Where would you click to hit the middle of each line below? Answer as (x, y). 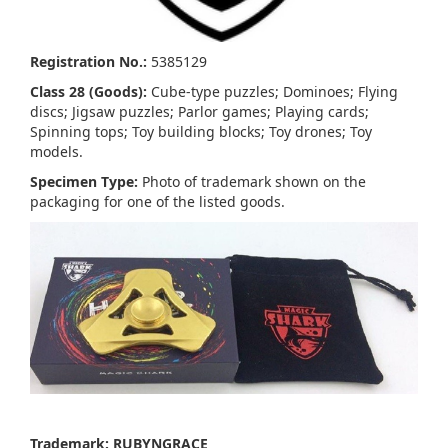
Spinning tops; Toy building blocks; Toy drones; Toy (201, 132)
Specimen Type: (84, 182)
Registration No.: (88, 62)
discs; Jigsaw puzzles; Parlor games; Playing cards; (199, 112)
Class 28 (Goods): (88, 92)
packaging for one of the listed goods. (161, 202)
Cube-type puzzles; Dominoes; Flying (272, 92)
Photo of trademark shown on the (252, 182)
